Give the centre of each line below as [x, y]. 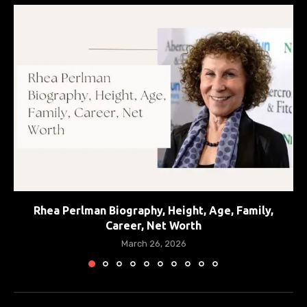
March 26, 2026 [153, 243]
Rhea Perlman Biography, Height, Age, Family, [153, 210]
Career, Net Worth [153, 225]
